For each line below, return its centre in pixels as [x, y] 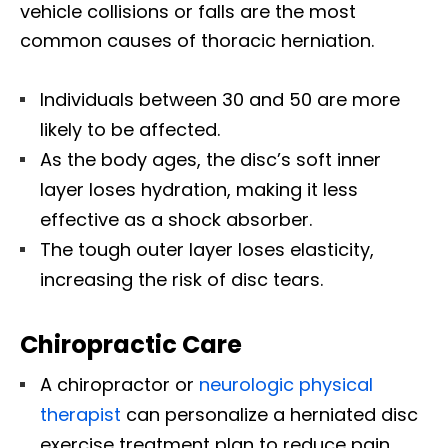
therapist [80, 415]
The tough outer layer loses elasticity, [207, 250]
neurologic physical [286, 385]
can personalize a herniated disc [269, 415]
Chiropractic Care [131, 345]
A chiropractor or [119, 385]
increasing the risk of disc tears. [181, 280]
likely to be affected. [130, 130]
